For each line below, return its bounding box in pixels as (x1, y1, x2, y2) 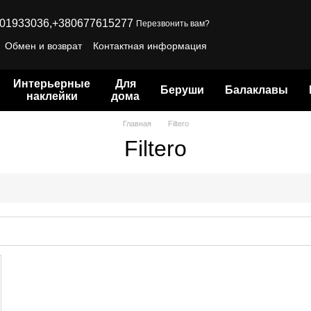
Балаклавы (225, 84, 288, 96)
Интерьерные (13, 78, 90, 90)
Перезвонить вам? (136, 18, 210, 28)
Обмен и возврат (5, 40, 83, 51)
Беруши (160, 84, 204, 96)
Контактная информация (93, 40, 208, 51)
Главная (122, 119, 151, 128)
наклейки (26, 90, 78, 102)
